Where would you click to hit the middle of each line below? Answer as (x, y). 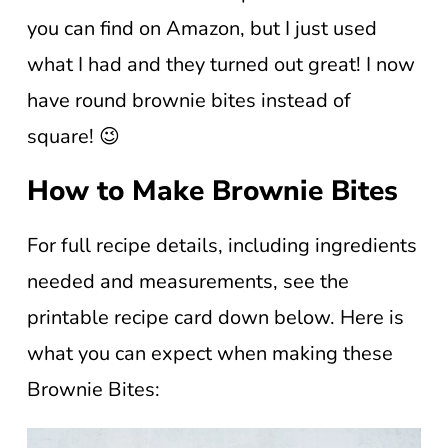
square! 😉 (73, 136)
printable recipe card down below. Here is (215, 317)
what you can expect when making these (210, 353)
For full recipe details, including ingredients (222, 245)
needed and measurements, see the (188, 281)
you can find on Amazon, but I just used (202, 28)
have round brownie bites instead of (189, 100)
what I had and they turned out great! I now (221, 64)
